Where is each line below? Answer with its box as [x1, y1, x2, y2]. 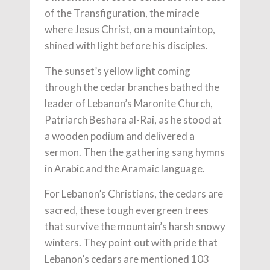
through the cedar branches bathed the [45, 81, 219, 93]
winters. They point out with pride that [45, 236, 218, 249]
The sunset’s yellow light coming [45, 64, 190, 77]
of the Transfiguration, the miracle [45, 7, 199, 19]
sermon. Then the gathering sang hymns [45, 146, 225, 159]
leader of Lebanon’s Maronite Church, [45, 97, 213, 110]
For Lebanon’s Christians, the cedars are [45, 187, 223, 200]
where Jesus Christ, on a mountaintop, [45, 23, 215, 36]
